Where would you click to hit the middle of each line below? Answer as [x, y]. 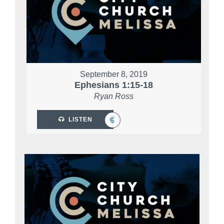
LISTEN [80, 120]
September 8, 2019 [113, 74]
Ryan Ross [113, 96]
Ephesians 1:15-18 [113, 85]
